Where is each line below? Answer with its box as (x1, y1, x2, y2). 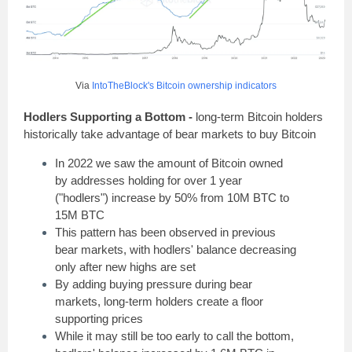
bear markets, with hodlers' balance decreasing (55, 243, 296, 256)
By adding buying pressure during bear (55, 277, 252, 291)
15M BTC (55, 208, 104, 222)
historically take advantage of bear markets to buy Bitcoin (24, 127, 316, 141)
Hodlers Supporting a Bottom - (24, 110, 196, 123)
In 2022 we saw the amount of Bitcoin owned (55, 156, 283, 170)
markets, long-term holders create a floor (55, 295, 263, 308)
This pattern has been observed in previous (55, 225, 276, 239)
